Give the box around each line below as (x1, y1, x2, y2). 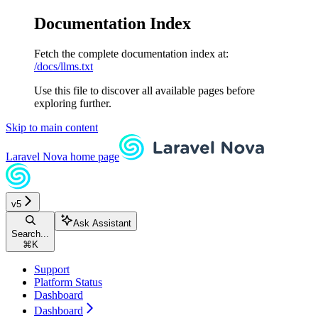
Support (34, 263, 70, 275)
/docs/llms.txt (34, 60, 93, 72)
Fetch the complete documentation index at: (34, 47, 229, 60)
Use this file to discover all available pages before (34, 84, 255, 97)
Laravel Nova (6, 150, 67, 163)
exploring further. (34, 97, 111, 109)
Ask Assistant (73, 217, 131, 229)
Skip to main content (6, 121, 98, 133)
